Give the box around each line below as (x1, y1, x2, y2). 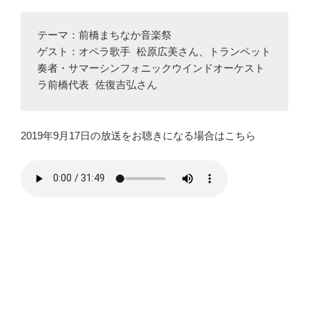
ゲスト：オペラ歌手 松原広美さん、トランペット (37, 47, 271, 59)
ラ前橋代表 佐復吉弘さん (37, 80, 157, 92)
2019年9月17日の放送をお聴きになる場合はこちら (21, 130, 256, 142)
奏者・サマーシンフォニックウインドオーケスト (37, 63, 265, 76)
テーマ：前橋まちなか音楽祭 (37, 30, 172, 43)
